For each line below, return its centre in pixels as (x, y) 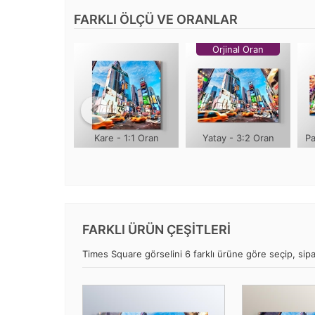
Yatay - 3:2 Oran (238, 138)
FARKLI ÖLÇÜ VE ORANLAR (156, 19)
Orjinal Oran (238, 49)
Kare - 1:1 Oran (126, 138)
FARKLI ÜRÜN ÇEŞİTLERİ (156, 230)
